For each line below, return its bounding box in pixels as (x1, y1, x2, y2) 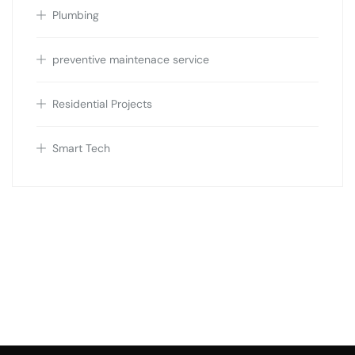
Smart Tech (52, 141, 110, 156)
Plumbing (52, 8, 99, 23)
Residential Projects (52, 97, 152, 112)
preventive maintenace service (52, 52, 209, 67)
